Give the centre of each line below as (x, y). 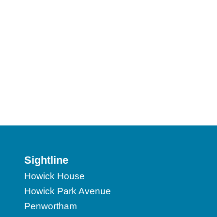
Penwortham (51, 206)
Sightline (46, 160)
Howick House (54, 176)
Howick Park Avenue (68, 191)
